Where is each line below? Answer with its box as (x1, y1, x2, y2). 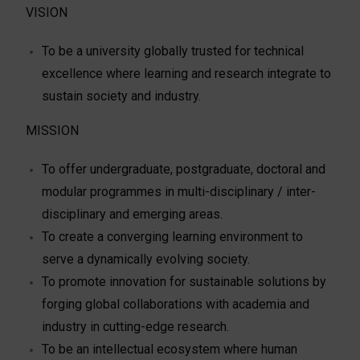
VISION (26, 4, 68, 20)
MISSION (26, 122, 80, 138)
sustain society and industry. (42, 88, 202, 104)
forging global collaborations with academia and (42, 296, 310, 312)
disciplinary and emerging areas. (42, 206, 223, 222)
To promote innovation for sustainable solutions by (42, 273, 327, 289)
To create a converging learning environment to (42, 228, 304, 244)
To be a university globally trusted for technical (42, 43, 305, 59)
